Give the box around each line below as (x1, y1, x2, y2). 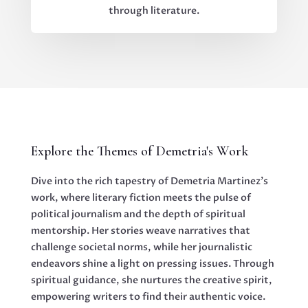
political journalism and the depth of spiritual (30, 207, 245, 221)
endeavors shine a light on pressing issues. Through (30, 256, 274, 270)
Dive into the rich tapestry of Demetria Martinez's (30, 174, 268, 188)
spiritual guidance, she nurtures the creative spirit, (30, 273, 272, 287)
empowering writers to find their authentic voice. (30, 289, 265, 303)
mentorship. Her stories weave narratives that (30, 223, 250, 237)
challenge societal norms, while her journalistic (30, 240, 252, 254)
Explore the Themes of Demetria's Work (30, 142, 248, 159)
